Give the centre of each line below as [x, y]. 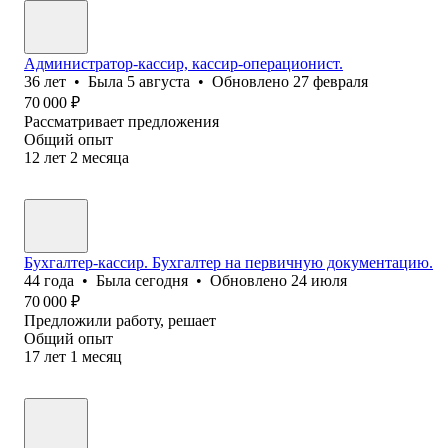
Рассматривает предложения [121, 121]
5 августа [158, 81]
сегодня [161, 280]
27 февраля [330, 81]
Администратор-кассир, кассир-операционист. [183, 63]
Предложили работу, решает [120, 320]
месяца [105, 157]
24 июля [319, 280]
